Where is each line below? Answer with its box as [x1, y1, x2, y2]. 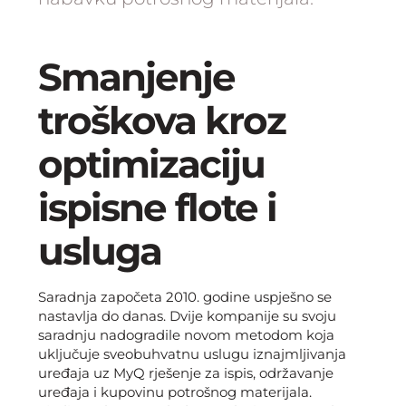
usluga [38, 227, 161, 275]
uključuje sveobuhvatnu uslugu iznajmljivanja [38, 345, 346, 362]
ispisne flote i [38, 184, 276, 231]
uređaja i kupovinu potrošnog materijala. [38, 383, 312, 401]
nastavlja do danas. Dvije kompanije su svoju [38, 307, 336, 324]
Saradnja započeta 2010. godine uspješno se [38, 288, 332, 305]
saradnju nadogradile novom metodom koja [38, 326, 334, 343]
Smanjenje [38, 53, 235, 101]
